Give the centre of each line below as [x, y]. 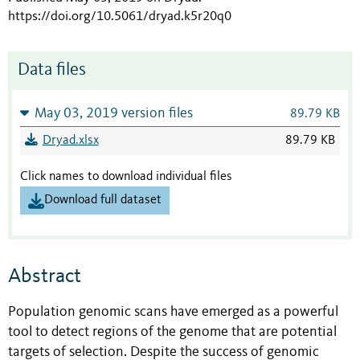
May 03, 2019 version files [113, 114]
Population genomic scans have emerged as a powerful [173, 313]
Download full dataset [103, 200]
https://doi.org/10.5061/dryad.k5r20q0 [120, 17]
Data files [52, 71]
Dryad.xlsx [70, 141]
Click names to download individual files [126, 177]
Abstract [45, 277]
